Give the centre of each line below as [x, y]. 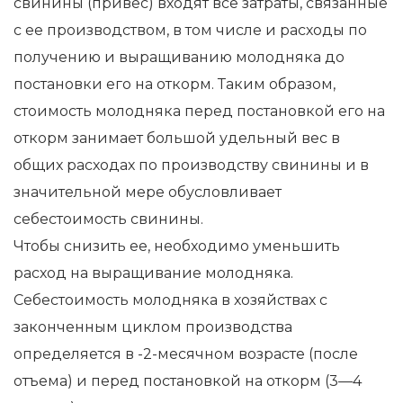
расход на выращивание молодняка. [153, 273]
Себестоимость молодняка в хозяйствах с [170, 300]
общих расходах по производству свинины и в [191, 165]
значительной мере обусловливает [148, 192]
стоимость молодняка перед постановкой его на [199, 111]
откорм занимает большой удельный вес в [177, 138]
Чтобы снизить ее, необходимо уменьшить [177, 246]
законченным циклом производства [153, 327]
